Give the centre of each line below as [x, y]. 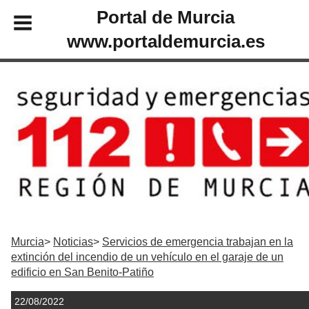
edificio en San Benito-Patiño [82, 272]
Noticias [73, 242]
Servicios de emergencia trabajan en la [198, 242]
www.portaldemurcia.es [166, 41]
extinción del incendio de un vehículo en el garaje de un [147, 257]
